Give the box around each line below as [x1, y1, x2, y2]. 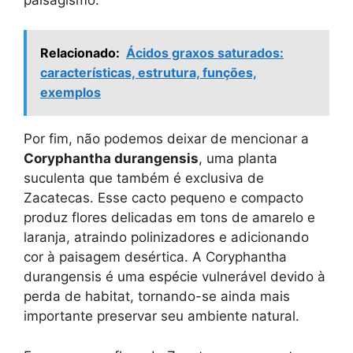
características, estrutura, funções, [40, 65, 257, 81]
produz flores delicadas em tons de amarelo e [24, 210, 315, 226]
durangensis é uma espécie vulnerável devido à [24, 269, 325, 285]
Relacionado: [40, 45, 120, 61]
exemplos [40, 84, 101, 101]
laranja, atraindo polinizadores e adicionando [24, 229, 309, 246]
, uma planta [199, 150, 277, 167]
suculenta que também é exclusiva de [24, 170, 264, 187]
